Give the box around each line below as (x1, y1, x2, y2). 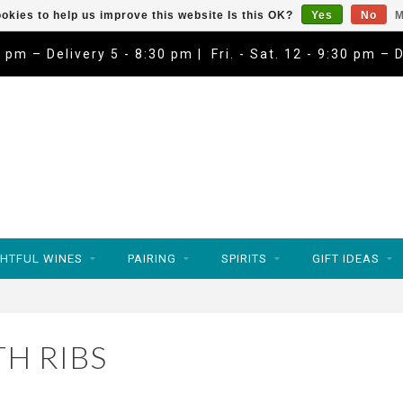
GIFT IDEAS (312, 252, 380, 265)
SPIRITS (221, 252, 267, 265)
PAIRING (128, 252, 176, 265)
